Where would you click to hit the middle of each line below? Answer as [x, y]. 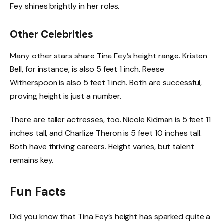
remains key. [32, 160]
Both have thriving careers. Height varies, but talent [102, 147]
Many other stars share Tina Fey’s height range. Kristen [109, 56]
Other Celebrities [52, 34]
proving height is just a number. [66, 96]
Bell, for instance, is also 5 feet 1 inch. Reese [87, 69]
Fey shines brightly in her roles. [65, 6]
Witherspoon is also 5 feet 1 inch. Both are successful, [106, 83]
